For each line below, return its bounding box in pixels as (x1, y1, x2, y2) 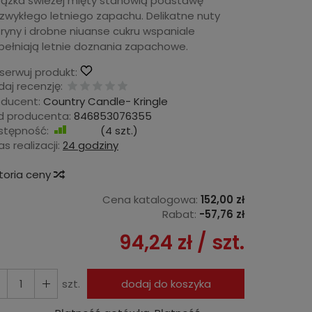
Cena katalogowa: (102, 192, 198, 207)
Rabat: (162, 206, 196, 221)
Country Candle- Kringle (43, 93, 168, 109)
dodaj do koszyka (120, 276, 211, 291)
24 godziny (63, 137, 118, 153)
